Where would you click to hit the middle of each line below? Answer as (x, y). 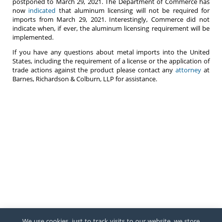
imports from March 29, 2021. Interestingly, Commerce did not (111, 20)
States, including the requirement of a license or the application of (111, 61)
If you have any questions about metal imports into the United (111, 52)
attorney (189, 70)
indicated (42, 11)
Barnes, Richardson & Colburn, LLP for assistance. (85, 79)
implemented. (33, 37)
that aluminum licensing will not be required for (133, 11)
